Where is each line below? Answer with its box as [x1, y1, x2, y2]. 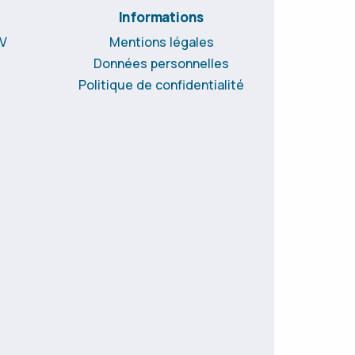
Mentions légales [109, 32, 214, 51]
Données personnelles [94, 54, 229, 72]
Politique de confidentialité [78, 75, 244, 94]
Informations [118, 7, 204, 26]
